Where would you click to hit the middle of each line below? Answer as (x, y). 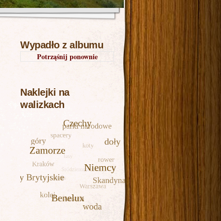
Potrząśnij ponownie (67, 57)
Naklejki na (45, 92)
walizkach (42, 105)
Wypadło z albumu (62, 45)
